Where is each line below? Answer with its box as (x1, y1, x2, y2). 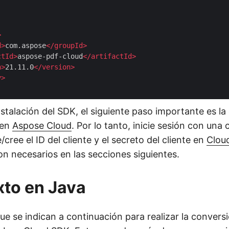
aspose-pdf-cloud (17, 52, 83, 60)
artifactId (91, 52, 132, 60)
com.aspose (5, 41, 46, 50)
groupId (54, 41, 83, 50)
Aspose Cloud (12, 120, 72, 131)
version (42, 63, 71, 71)
